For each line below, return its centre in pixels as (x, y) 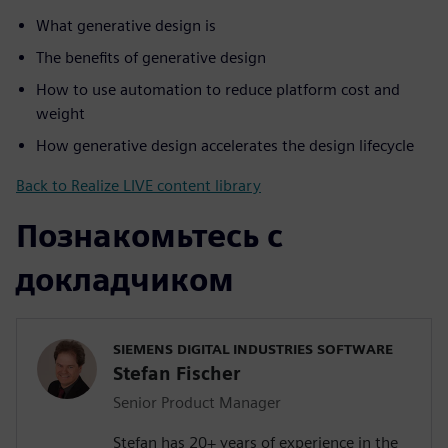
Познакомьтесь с (149, 235)
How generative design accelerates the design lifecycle (225, 145)
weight (60, 113)
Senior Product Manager (197, 402)
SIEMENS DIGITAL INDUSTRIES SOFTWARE (253, 348)
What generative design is (126, 25)
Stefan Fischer (176, 373)
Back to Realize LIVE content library (138, 185)
